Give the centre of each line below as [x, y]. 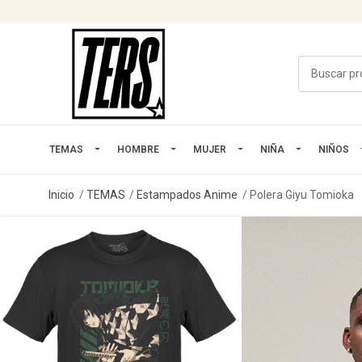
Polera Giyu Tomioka [301, 194]
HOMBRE [138, 149]
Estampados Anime [187, 194]
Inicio [61, 194]
